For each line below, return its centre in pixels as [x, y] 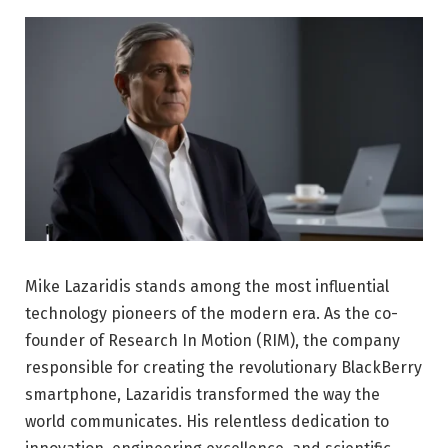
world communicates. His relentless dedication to [207, 421]
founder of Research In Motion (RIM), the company [212, 340]
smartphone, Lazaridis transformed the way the [202, 394]
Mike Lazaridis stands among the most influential [207, 286]
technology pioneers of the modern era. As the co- [211, 313]
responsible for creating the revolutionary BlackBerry [223, 367]
